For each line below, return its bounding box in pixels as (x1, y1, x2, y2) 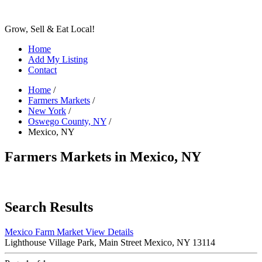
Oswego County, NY (28, 116, 106, 126)
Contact (28, 65, 57, 75)
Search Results (5, 199, 93, 215)
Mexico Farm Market (5, 226, 85, 237)
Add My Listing (28, 54, 88, 64)
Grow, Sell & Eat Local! (5, 24, 95, 34)
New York (28, 106, 66, 116)
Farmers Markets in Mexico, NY (5, 149, 201, 164)
